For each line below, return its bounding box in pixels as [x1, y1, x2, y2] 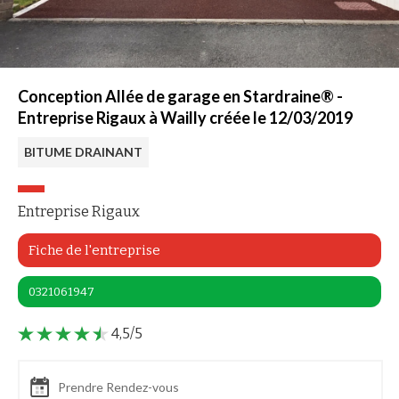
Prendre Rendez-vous [58, 379, 179, 395]
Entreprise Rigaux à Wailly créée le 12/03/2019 [18, 108, 353, 128]
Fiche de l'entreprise [28, 242, 160, 259]
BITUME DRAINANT [24, 144, 142, 160]
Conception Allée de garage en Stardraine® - [18, 86, 343, 107]
